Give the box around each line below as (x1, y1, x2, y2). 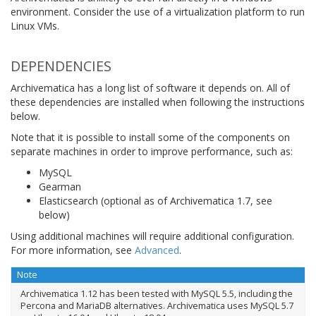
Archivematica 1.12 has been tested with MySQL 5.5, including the (20, 287, 293, 300)
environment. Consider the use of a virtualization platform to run (11, 5, 305, 18)
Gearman (39, 180, 81, 193)
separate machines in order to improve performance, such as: (11, 145, 293, 158)
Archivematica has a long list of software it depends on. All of (11, 81, 290, 95)
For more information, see (11, 243, 135, 257)
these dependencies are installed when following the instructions (11, 95, 305, 109)
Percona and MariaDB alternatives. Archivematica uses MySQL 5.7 (20, 299, 293, 312)
